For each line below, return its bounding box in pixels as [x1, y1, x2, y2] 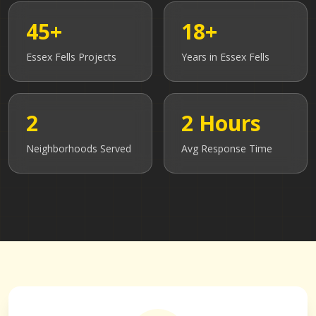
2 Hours [181, 109, 261, 138]
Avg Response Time [181, 142, 272, 155]
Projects [75, 50, 116, 63]
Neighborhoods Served [26, 142, 131, 155]
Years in [181, 50, 220, 63]
